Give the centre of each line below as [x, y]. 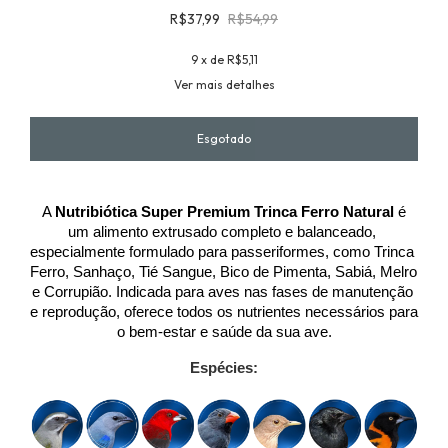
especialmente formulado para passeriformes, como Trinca [222, 251]
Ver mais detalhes [224, 84]
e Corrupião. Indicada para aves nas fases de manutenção [222, 291]
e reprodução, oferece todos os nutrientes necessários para [224, 311]
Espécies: [224, 367]
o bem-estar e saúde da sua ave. [224, 331]
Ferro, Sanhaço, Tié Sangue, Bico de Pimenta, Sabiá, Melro [223, 271]
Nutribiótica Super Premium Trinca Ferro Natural [226, 211]
